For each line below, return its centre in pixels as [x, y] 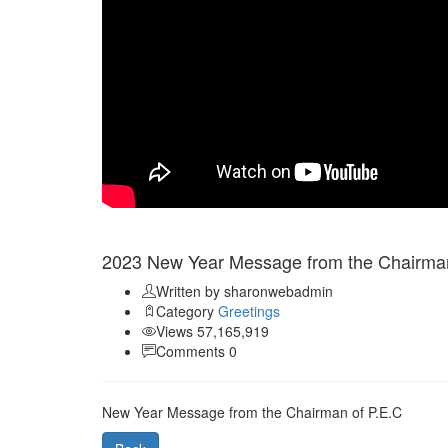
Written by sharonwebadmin [244, 291]
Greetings [249, 311]
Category [187, 311]
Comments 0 [196, 351]
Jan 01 [125, 234]
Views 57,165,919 [212, 331]
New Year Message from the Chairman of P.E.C [252, 412]
